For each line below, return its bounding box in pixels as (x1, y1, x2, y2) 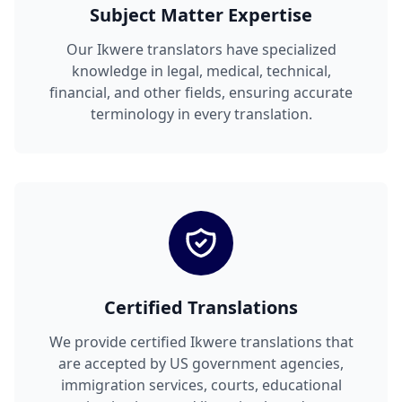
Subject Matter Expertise (90, 3, 312, 28)
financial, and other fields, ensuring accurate (49, 83, 353, 103)
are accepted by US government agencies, (58, 354, 344, 374)
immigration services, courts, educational (60, 375, 342, 396)
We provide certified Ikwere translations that (48, 332, 354, 353)
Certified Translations (104, 295, 298, 320)
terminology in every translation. (90, 104, 312, 125)
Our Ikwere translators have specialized (66, 39, 336, 60)
